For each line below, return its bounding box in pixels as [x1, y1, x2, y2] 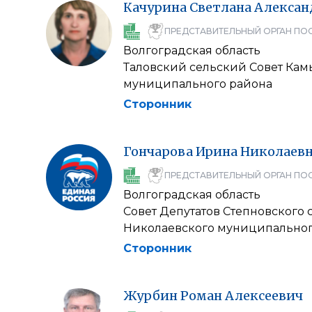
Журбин [123, 288, 178, 304]
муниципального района [123, 77, 272, 91]
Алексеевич [225, 288, 303, 304]
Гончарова [123, 143, 193, 159]
